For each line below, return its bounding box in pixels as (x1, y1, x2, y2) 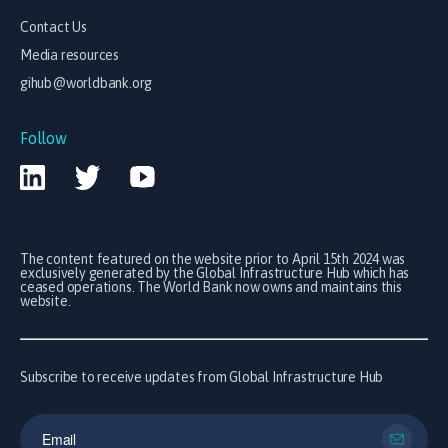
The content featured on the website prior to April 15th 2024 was (20, 251, 406, 268)
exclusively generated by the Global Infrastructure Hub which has (20, 265, 410, 282)
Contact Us (20, 19, 87, 36)
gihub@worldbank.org (20, 75, 153, 92)
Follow (20, 129, 67, 148)
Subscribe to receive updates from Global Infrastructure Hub (20, 369, 384, 386)
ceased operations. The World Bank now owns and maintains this (20, 279, 402, 296)
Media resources (20, 47, 119, 64)
